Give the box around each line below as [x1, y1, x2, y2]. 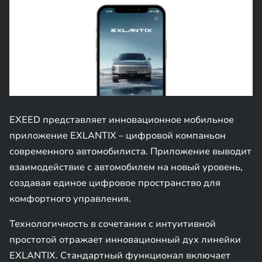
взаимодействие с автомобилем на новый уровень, [9, 161, 243, 174]
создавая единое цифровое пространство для [9, 177, 220, 189]
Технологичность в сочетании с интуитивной [9, 218, 216, 230]
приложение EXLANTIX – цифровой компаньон [9, 129, 226, 142]
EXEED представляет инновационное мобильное [9, 113, 234, 126]
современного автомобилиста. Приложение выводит [9, 145, 251, 158]
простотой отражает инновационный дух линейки [9, 233, 241, 246]
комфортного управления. [9, 192, 131, 205]
